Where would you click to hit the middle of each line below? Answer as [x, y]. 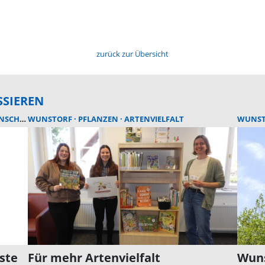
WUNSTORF [51, 119]
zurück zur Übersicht [132, 54]
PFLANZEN [99, 119]
